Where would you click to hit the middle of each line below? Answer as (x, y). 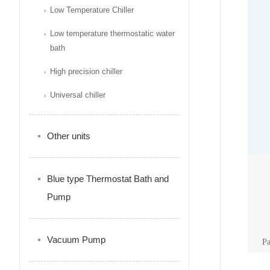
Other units (69, 136)
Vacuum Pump (76, 240)
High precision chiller (86, 71)
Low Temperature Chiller (92, 10)
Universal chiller (78, 95)
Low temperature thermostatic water (112, 33)
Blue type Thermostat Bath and (108, 179)
